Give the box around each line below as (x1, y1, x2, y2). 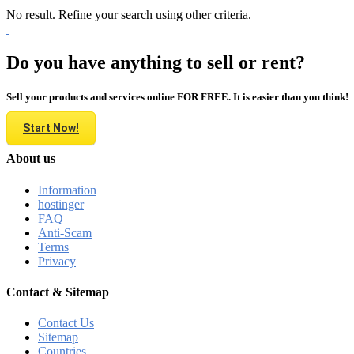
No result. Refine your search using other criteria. (6, 7, 251, 21)
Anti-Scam (38, 225, 92, 239)
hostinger (38, 197, 84, 211)
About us (6, 152, 55, 166)
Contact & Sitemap (6, 284, 109, 299)
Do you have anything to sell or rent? (6, 51, 305, 73)
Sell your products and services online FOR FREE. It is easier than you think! (6, 90, 348, 103)
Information (38, 183, 96, 197)
